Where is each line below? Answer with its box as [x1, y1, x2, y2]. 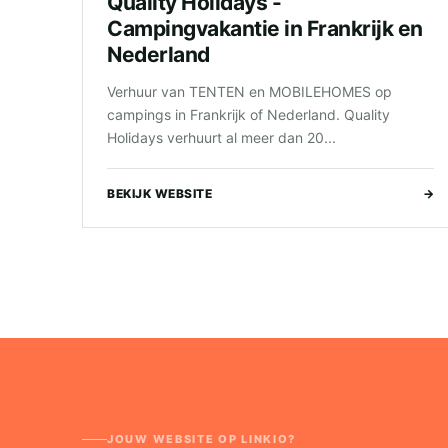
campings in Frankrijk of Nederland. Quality [107, 106, 390, 123]
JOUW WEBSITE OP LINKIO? [107, 431, 297, 446]
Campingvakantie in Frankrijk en [107, 16, 423, 41]
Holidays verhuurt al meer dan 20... [107, 129, 336, 146]
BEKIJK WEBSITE [107, 186, 212, 201]
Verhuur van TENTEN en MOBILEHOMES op [107, 83, 392, 100]
